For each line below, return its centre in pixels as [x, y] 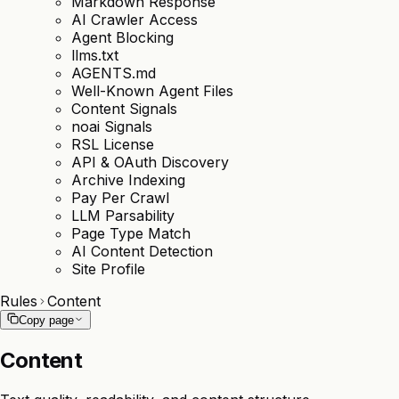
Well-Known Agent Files [152, 91]
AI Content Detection [142, 251]
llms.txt [95, 55]
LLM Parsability [123, 216]
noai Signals [112, 126]
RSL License [113, 144]
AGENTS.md [114, 73]
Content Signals [124, 109]
